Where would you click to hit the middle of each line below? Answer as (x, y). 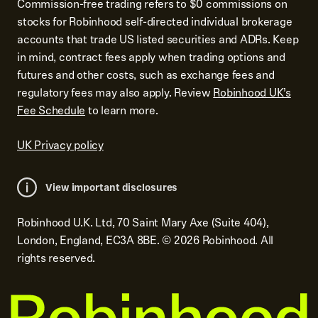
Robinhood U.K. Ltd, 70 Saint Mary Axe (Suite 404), (143, 223)
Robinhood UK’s (252, 93)
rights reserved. (56, 258)
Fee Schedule (51, 110)
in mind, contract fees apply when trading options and (151, 57)
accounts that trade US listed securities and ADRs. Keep (158, 39)
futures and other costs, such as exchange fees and (146, 75)
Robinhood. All (236, 240)
